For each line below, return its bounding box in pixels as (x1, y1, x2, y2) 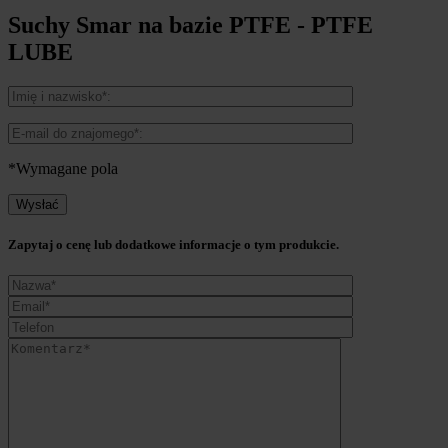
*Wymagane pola (8, 159, 118, 177)
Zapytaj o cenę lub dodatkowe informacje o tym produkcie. (8, 237, 339, 253)
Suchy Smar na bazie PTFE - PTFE (8, 12, 373, 39)
